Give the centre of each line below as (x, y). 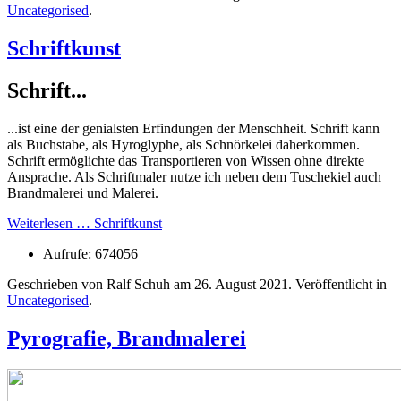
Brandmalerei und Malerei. (83, 192)
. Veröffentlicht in (337, 284)
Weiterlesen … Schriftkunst (85, 223)
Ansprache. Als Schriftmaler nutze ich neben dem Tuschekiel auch (194, 176)
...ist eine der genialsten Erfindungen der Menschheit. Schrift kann (193, 128)
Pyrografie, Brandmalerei (127, 338)
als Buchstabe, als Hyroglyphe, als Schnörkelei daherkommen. (183, 144)
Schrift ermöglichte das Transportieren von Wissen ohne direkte (186, 160)
